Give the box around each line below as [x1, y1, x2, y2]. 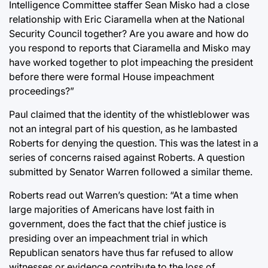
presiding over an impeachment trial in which [9, 232, 208, 245]
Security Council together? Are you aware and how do [9, 28, 249, 40]
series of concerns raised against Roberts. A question [9, 151, 245, 164]
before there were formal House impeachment [9, 71, 214, 83]
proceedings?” [9, 85, 74, 98]
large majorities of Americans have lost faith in [9, 203, 214, 216]
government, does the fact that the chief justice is [9, 218, 226, 230]
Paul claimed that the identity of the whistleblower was [9, 108, 249, 121]
